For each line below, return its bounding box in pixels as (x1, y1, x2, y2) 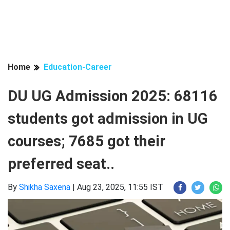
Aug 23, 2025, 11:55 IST (77, 182, 163, 192)
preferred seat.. (8, 155, 114, 172)
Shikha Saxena (19, 182, 70, 192)
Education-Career (44, 62, 112, 72)
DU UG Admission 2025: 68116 (8, 87, 218, 105)
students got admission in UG (8, 110, 208, 127)
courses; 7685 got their (8, 132, 165, 150)
